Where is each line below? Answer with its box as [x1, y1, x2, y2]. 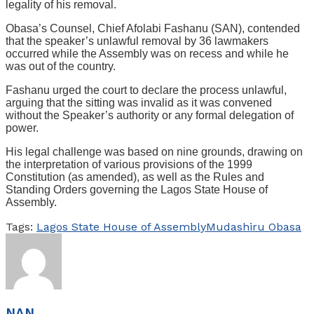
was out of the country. [6, 60, 116, 72]
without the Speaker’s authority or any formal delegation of [6, 109, 294, 121]
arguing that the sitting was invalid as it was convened [6, 96, 272, 109]
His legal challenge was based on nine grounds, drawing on [6, 145, 303, 158]
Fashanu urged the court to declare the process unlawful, [6, 83, 287, 96]
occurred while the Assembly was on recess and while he [6, 47, 289, 60]
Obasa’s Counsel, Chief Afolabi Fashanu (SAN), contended [6, 22, 300, 34]
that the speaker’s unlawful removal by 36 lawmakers [6, 34, 268, 47]
